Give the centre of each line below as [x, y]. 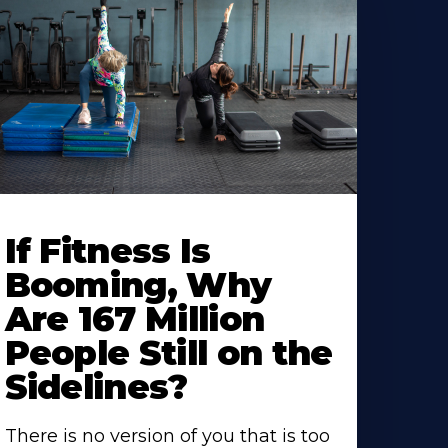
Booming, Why [138, 285]
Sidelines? [96, 387]
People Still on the [168, 353]
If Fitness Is [107, 251]
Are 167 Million [134, 319]
